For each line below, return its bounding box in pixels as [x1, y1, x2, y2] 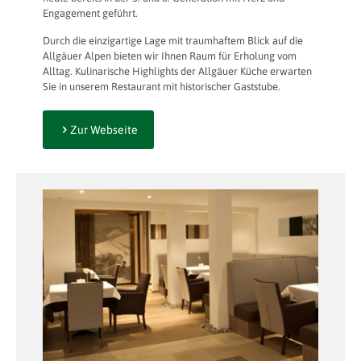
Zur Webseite [70, 122, 138, 136]
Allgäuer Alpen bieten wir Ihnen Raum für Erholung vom [43, 49, 297, 62]
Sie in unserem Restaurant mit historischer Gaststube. [43, 80, 280, 93]
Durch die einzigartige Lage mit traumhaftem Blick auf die [43, 34, 303, 47]
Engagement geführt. [43, 6, 138, 19]
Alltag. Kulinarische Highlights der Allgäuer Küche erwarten [43, 64, 312, 77]
